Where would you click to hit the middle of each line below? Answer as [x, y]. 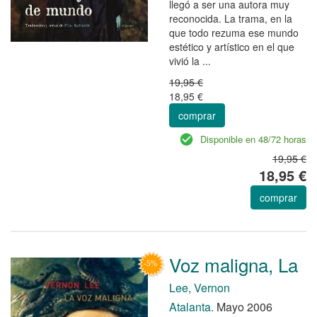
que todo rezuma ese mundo [234, 32]
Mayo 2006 [243, 306]
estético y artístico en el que [232, 46]
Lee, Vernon [200, 287]
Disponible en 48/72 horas [253, 139]
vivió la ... [190, 60]
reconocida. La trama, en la [231, 18]
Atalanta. [191, 306]
